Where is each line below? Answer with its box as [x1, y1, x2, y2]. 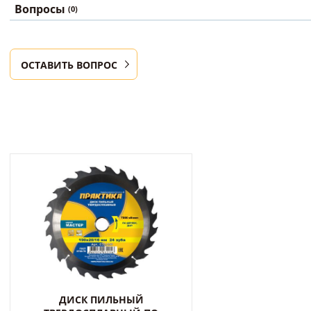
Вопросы [15, 1, 68, 17]
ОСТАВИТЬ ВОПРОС [21, 58, 117, 72]
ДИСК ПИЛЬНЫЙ [58, 293, 144, 306]
